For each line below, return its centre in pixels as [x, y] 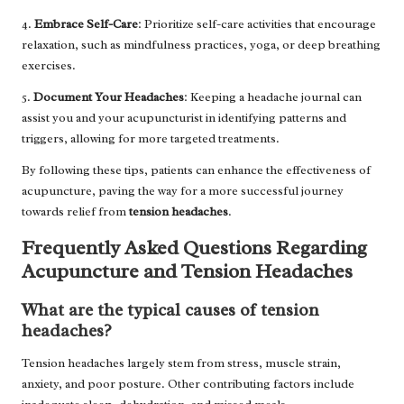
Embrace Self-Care [86, 23]
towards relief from [75, 211]
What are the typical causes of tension [170, 310]
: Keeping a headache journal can [273, 96]
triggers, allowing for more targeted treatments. [151, 138]
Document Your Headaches [109, 96]
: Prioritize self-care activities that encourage [257, 23]
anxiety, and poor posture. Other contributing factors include [188, 383]
